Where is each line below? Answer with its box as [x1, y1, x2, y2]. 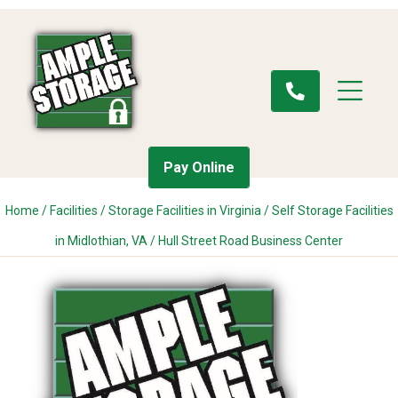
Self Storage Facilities [271, 203, 394, 218]
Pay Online [163, 159, 235, 176]
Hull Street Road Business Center [158, 234, 343, 248]
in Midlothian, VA [55, 234, 147, 248]
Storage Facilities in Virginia [107, 203, 261, 218]
